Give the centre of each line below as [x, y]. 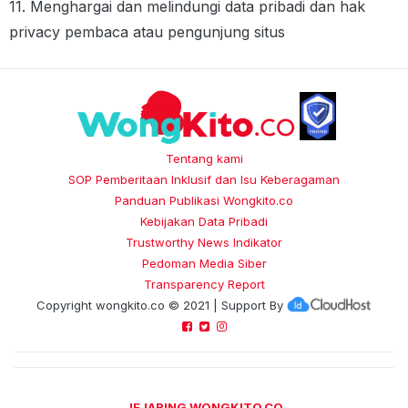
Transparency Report [204, 284]
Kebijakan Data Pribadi [204, 221]
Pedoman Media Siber [204, 263]
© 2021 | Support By [224, 305]
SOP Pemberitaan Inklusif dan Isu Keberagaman [204, 179]
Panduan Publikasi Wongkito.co [204, 200]
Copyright [66, 305]
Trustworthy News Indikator [204, 242]
